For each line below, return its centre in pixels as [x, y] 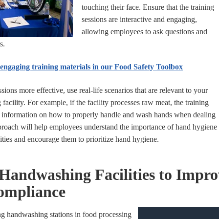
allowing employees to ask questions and [144, 31]
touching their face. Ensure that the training [148, 7]
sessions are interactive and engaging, [139, 19]
